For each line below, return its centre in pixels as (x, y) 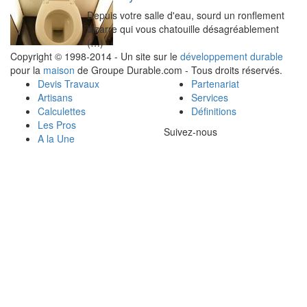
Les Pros (57, 124)
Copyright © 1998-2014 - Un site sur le (95, 56)
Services (210, 97)
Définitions (214, 111)
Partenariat (215, 83)
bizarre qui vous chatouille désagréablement (183, 28)
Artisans (55, 97)
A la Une (56, 138)
